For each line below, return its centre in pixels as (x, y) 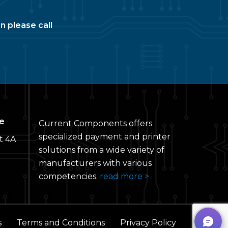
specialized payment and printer (105, 136)
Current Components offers (95, 123)
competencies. (69, 176)
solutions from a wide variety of (102, 150)
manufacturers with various (95, 163)
